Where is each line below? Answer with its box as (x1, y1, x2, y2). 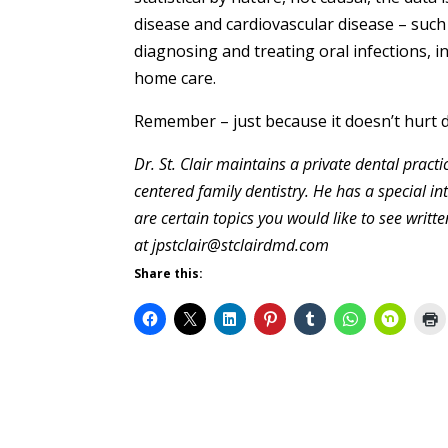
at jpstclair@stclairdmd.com (134, 234, 330, 257)
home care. (134, 67, 217, 90)
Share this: (134, 265, 204, 283)
